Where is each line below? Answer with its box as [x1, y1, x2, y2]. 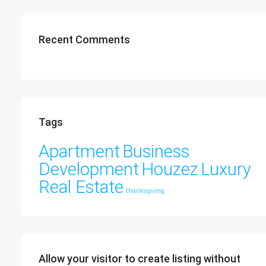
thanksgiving [126, 187, 164, 195]
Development [39, 159, 139, 179]
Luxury [201, 159, 251, 179]
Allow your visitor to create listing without [39, 252, 240, 265]
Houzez [141, 159, 198, 179]
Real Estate [39, 177, 123, 197]
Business [122, 141, 189, 161]
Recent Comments [39, 33, 130, 46]
